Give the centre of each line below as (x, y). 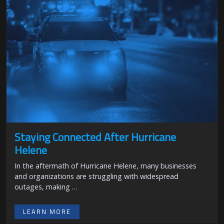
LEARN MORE (47, 211)
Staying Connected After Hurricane (95, 137)
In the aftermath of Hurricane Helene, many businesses (105, 166)
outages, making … (46, 187)
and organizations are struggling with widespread (96, 176)
